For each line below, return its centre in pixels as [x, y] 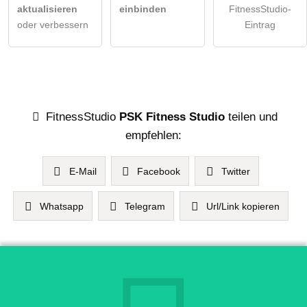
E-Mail [83, 171]
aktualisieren [47, 9]
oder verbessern [53, 25]
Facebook [159, 171]
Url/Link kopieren [243, 206]
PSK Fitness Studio [172, 116]
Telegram [145, 206]
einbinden [143, 9]
